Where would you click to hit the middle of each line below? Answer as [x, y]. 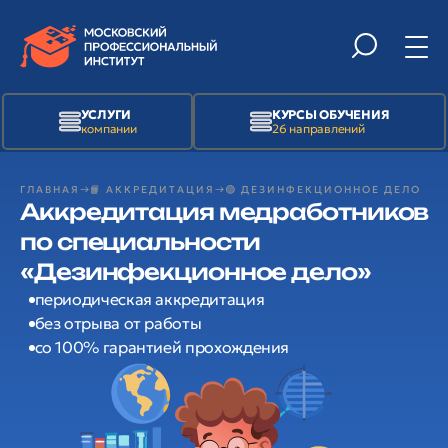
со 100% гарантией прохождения [162, 347]
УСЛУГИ [106, 114]
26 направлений [318, 128]
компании [108, 128]
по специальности [140, 241]
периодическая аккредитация [149, 299]
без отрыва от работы [118, 323]
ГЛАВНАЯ [50, 189]
